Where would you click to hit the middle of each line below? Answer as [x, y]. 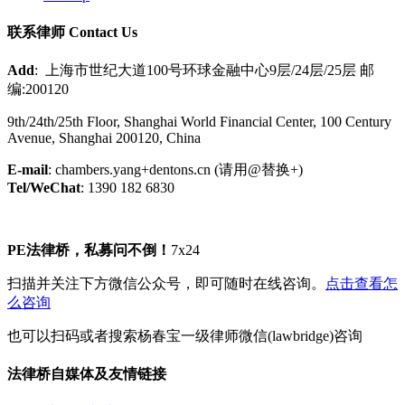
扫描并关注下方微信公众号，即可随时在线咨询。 [166, 283]
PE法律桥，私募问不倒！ [89, 250]
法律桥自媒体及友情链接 [87, 374]
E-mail [28, 169]
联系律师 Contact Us [72, 32]
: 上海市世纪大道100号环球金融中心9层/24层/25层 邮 [204, 70]
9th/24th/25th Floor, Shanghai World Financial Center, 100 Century [199, 121]
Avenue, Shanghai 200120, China [104, 137]
